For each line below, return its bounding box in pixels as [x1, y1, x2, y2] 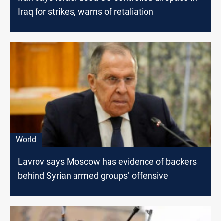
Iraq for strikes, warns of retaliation [18, 6, 153, 17]
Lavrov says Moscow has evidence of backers [18, 156, 197, 167]
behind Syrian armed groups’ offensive [18, 170, 168, 181]
